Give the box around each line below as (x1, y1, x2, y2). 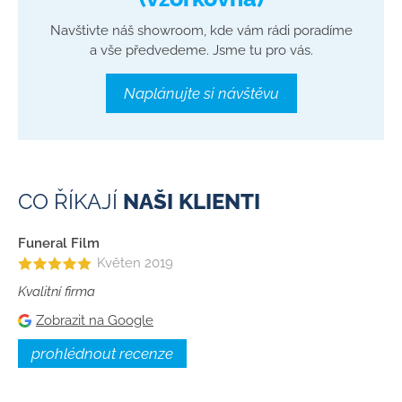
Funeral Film (18, 234, 100, 251)
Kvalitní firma (18, 283, 95, 300)
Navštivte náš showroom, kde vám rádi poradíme (49, 22, 353, 39)
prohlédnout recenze (31, 344, 173, 363)
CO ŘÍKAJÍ (18, 188, 123, 214)
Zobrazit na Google (36, 311, 153, 328)
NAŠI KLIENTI (123, 188, 260, 214)
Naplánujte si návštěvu (123, 83, 279, 102)
